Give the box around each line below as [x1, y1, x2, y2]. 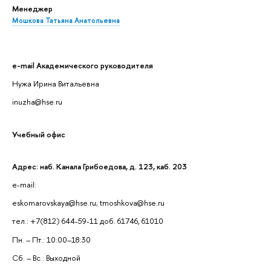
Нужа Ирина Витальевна [12, 77, 99, 89]
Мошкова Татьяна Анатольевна [12, 16, 120, 26]
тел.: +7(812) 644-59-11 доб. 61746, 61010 [12, 215, 163, 227]
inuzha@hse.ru [12, 96, 62, 108]
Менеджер [12, 3, 53, 15]
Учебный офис [12, 129, 65, 140]
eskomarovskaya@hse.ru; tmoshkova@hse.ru [12, 197, 165, 209]
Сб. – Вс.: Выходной [12, 252, 80, 264]
